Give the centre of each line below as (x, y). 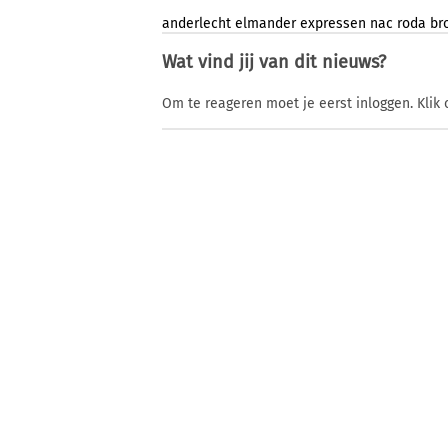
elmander (265, 24)
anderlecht (196, 24)
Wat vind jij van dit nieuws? (274, 62)
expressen (333, 24)
